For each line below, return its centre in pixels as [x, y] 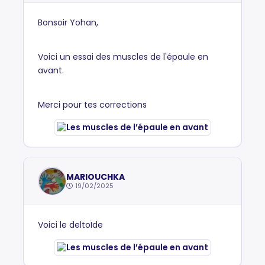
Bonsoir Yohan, [68, 22]
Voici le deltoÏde [70, 225]
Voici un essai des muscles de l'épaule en [123, 57]
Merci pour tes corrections [92, 105]
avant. [51, 70]
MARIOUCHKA [96, 177]
